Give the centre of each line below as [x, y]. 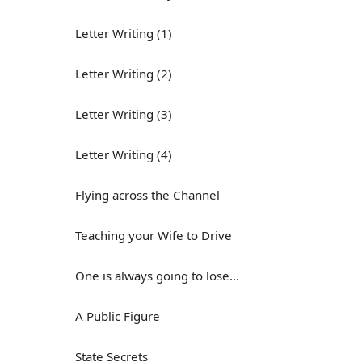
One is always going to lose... [157, 276]
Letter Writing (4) [124, 154]
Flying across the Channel [147, 195]
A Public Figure [118, 316]
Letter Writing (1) [124, 33]
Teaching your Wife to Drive [154, 235]
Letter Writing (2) [124, 74]
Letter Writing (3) [124, 114]
